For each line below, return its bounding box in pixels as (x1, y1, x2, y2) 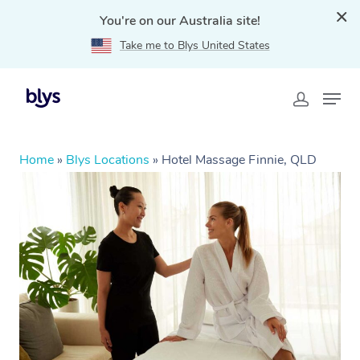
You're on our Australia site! (100, 12, 260, 30)
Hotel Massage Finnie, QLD (162, 151, 317, 169)
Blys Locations (66, 151, 149, 169)
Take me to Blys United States (119, 38, 270, 53)
